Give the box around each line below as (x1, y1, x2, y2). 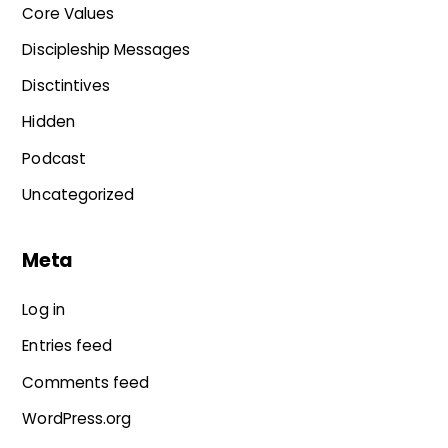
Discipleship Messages (22, 39, 191, 61)
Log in (22, 299, 65, 321)
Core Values (22, 2, 114, 24)
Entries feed (22, 335, 112, 357)
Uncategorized (22, 183, 135, 205)
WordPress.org (22, 407, 132, 429)
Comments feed (22, 371, 150, 393)
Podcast (22, 147, 86, 169)
